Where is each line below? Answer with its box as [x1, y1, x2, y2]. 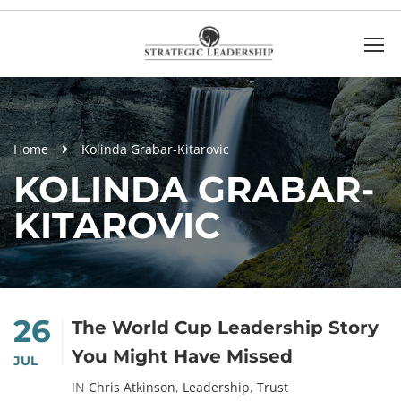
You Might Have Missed [72, 346, 293, 367]
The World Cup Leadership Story [72, 317, 379, 338]
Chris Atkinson [89, 379, 175, 396]
